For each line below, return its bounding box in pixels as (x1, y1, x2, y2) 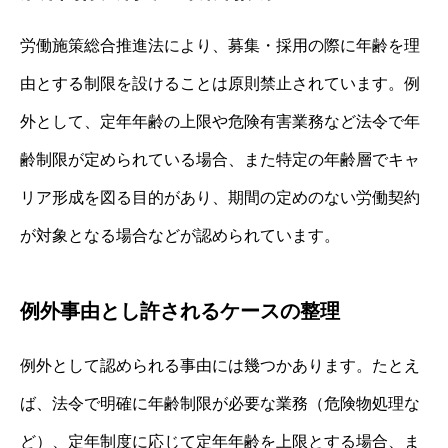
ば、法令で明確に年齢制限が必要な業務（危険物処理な (20, 394, 420, 412)
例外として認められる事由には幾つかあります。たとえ (20, 356, 420, 374)
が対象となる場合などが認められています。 (20, 226, 340, 244)
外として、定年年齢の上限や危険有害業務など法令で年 (20, 112, 420, 130)
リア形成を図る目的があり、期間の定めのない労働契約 (20, 188, 420, 206)
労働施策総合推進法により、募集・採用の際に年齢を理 (20, 36, 420, 54)
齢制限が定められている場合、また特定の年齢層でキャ (20, 150, 420, 168)
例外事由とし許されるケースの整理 (20, 299, 340, 322)
